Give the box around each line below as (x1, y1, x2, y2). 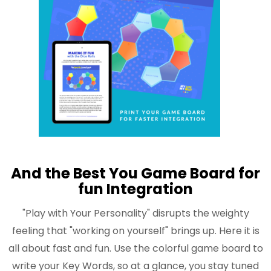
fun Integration (78, 179, 193, 200)
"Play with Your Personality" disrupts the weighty (22, 206, 249, 221)
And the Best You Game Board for (11, 163, 260, 184)
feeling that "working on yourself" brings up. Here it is (11, 224, 260, 238)
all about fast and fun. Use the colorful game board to (8, 241, 263, 256)
